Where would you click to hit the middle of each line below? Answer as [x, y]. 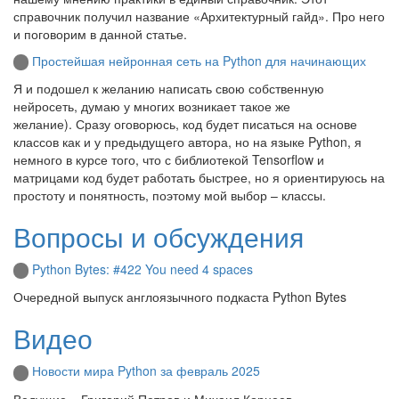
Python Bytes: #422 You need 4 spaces [142, 269]
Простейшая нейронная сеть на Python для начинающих [199, 60]
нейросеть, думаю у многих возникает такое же [152, 106]
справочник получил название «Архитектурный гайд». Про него [199, 16]
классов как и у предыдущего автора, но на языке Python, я [187, 141]
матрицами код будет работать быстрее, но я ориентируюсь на [199, 177]
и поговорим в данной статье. [100, 33]
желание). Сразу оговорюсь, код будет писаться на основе [185, 123]
